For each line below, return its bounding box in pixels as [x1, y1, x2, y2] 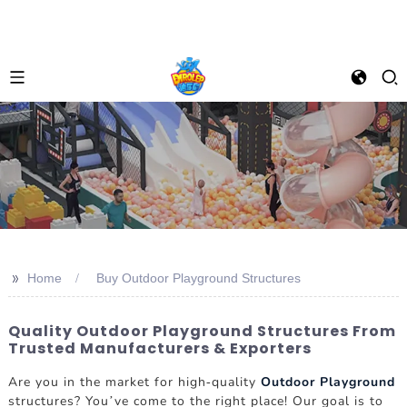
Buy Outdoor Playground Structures [95, 271, 301, 285]
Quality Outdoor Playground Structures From [7, 321, 396, 342]
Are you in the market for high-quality [7, 372, 261, 391]
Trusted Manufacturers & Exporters [7, 338, 312, 359]
